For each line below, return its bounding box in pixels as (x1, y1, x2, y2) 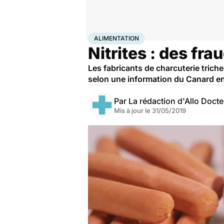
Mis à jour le (114, 106, 152, 114)
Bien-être (109, 32, 135, 40)
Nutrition (135, 32, 160, 40)
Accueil (88, 32, 109, 40)
